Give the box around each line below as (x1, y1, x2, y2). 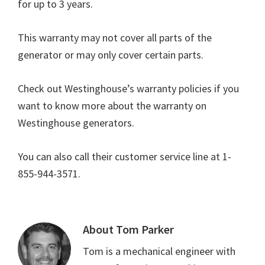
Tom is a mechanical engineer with (83, 244, 235, 258)
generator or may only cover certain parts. (18, 48, 203, 62)
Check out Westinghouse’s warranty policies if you (18, 82, 239, 96)
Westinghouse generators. (18, 116, 134, 130)
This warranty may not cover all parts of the (18, 31, 212, 45)
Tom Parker (116, 222, 174, 237)
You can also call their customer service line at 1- (18, 150, 231, 164)
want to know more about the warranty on (18, 99, 206, 113)
